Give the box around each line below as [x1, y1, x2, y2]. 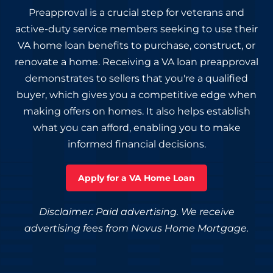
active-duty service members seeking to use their [15, 23, 258, 35]
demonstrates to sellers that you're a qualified [25, 73, 248, 85]
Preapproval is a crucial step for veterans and [29, 7, 244, 19]
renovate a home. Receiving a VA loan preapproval [15, 56, 258, 68]
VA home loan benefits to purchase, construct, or [18, 40, 255, 52]
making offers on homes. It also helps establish [23, 105, 250, 118]
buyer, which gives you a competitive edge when [16, 89, 257, 101]
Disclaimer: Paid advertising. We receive [38, 206, 235, 218]
